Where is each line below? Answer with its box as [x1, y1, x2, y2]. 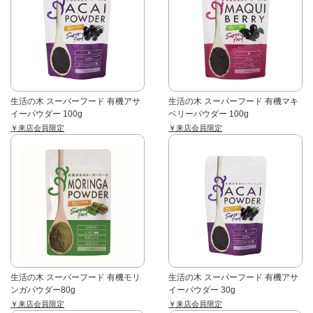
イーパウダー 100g [10, 108, 82, 119]
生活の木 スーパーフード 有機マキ [168, 96, 299, 106]
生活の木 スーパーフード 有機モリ [10, 272, 140, 283]
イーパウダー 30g [168, 285, 236, 296]
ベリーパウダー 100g [168, 108, 249, 119]
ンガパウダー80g [10, 285, 75, 296]
